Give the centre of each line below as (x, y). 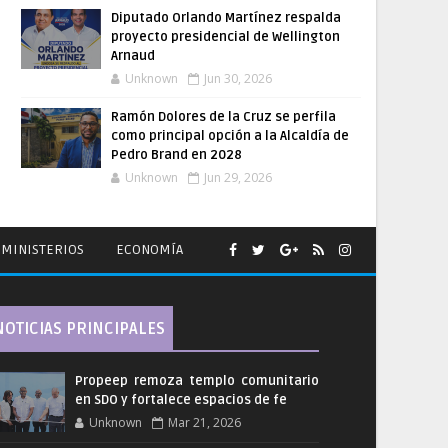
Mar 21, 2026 (204, 422)
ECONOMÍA (149, 249)
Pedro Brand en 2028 (176, 155)
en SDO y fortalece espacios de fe (180, 400)
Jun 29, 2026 (238, 177)
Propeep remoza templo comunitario (196, 381)
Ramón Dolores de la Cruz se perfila (223, 117)
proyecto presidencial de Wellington (225, 37)
